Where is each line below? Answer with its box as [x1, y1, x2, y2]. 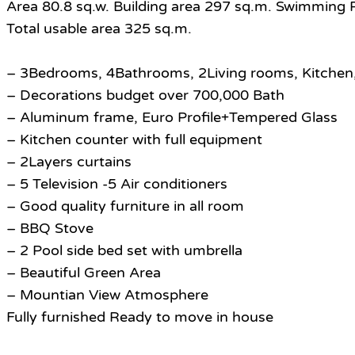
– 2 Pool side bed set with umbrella [6, 242, 242, 260]
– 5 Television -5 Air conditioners [6, 175, 227, 193]
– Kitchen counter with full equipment [6, 131, 262, 149]
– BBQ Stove [6, 219, 94, 238]
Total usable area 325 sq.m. [6, 20, 192, 38]
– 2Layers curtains [6, 153, 132, 171]
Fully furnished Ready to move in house [6, 308, 273, 326]
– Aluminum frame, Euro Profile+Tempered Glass [6, 109, 338, 127]
